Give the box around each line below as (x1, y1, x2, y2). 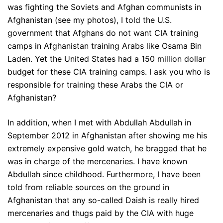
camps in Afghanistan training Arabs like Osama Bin (7, 41, 202, 51)
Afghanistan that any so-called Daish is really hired (7, 195, 199, 206)
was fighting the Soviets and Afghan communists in (7, 2, 201, 12)
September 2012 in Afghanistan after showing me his (7, 130, 207, 141)
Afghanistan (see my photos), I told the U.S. (7, 15, 172, 25)
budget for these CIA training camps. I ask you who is (7, 67, 210, 77)
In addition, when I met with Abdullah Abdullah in (7, 117, 191, 128)
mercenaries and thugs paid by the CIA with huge (7, 208, 194, 219)
